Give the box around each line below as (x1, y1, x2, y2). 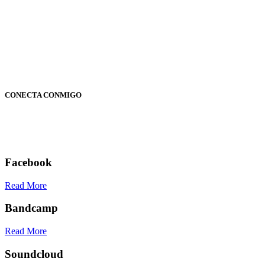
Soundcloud (5, 247, 63, 260)
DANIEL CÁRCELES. (25, 50, 127, 62)
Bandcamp (5, 202, 58, 215)
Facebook (5, 156, 52, 169)
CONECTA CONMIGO (5, 90, 82, 99)
